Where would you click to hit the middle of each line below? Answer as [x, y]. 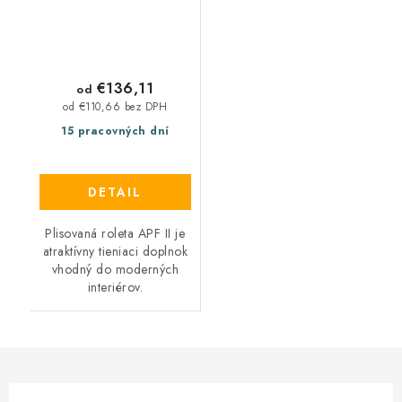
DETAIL [115, 192]
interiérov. [115, 288]
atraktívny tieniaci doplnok [115, 252]
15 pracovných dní [115, 131]
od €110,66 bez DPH [115, 106]
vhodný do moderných [115, 270]
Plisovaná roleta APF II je [115, 234]
